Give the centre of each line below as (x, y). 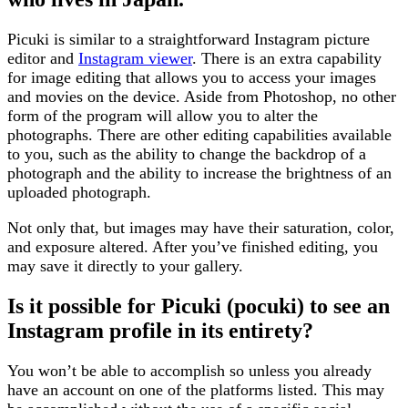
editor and (43, 59)
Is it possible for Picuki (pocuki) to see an (199, 306)
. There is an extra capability (287, 59)
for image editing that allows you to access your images (192, 78)
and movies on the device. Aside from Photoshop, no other (202, 97)
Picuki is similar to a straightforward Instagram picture (189, 40)
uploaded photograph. (79, 193)
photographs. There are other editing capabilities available (199, 135)
